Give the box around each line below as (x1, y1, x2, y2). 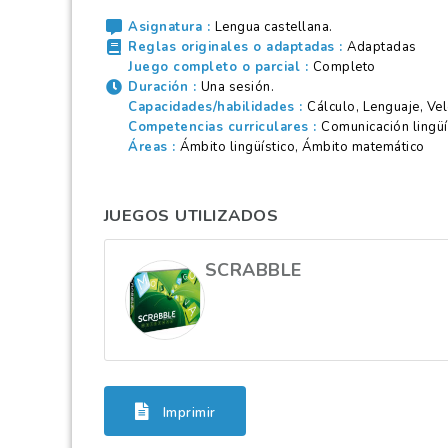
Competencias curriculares (123, 117, 314, 136)
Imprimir (159, 404, 216, 423)
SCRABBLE (204, 258, 302, 283)
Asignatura (123, 17, 207, 36)
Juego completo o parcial (123, 57, 305, 76)
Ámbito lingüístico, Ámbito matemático (180, 137, 425, 156)
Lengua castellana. (214, 17, 333, 36)
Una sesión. (200, 77, 275, 96)
